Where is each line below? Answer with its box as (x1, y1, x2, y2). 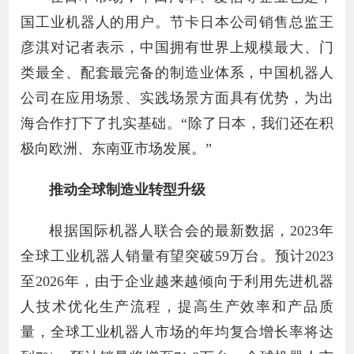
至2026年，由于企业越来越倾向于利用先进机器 (21, 273, 333, 289)
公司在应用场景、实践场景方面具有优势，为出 (21, 90, 333, 106)
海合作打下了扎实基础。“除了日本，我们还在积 (21, 115, 333, 131)
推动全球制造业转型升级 (49, 182, 206, 198)
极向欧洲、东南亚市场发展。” (21, 141, 213, 156)
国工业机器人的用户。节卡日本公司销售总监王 (21, 14, 333, 30)
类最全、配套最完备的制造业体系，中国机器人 (21, 65, 333, 81)
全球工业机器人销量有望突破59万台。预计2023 (21, 248, 333, 264)
